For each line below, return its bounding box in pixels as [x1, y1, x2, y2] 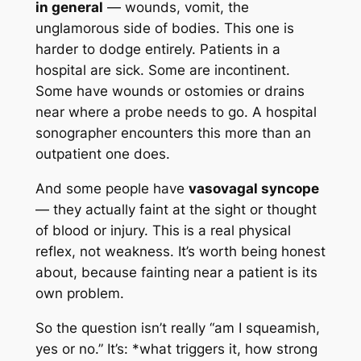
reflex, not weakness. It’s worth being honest [35, 243, 326, 260]
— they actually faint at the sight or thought [35, 201, 317, 218]
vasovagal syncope [188, 180, 319, 197]
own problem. [35, 285, 124, 302]
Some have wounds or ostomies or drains [35, 83, 305, 100]
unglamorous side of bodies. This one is [35, 20, 294, 37]
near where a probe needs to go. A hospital [35, 104, 317, 121]
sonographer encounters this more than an [35, 125, 311, 142]
